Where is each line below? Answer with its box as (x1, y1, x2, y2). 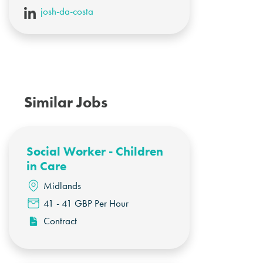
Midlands (43, 178, 82, 192)
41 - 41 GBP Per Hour (43, 196, 129, 210)
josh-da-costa (41, 5, 94, 18)
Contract (43, 214, 77, 227)
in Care (26, 158, 67, 174)
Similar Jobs (23, 92, 107, 112)
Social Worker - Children (26, 143, 164, 160)
